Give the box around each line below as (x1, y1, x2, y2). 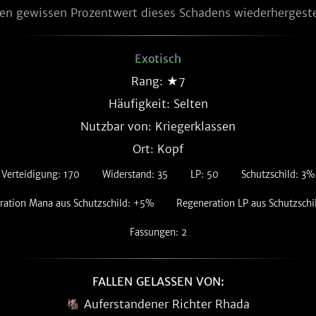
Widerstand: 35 (102, 169, 168, 181)
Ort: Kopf (133, 142, 183, 156)
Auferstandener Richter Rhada (83, 297, 250, 311)
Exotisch (135, 51, 181, 66)
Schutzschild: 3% (241, 169, 315, 181)
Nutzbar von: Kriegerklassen (80, 119, 236, 133)
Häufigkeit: (108, 97, 174, 111)
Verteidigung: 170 (1, 169, 80, 181)
